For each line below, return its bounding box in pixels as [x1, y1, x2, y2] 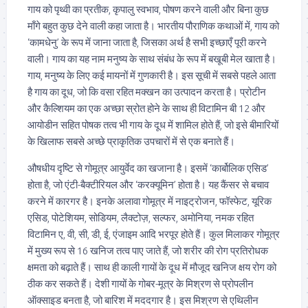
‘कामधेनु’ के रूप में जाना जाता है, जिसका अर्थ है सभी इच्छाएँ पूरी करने [27, 36, 267, 49]
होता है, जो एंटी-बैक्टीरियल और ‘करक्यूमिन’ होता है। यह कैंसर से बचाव [27, 179, 269, 191]
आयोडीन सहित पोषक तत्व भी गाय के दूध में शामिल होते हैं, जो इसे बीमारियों [27, 119, 278, 131]
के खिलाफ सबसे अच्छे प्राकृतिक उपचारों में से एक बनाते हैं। [27, 135, 235, 148]
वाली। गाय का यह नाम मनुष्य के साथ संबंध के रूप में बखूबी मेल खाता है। [27, 53, 276, 65]
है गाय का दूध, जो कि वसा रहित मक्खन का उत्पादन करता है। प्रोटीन [27, 86, 266, 98]
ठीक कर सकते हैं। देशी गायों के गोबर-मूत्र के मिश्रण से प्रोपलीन [27, 278, 254, 290]
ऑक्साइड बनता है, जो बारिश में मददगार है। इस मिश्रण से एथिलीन [27, 294, 258, 307]
